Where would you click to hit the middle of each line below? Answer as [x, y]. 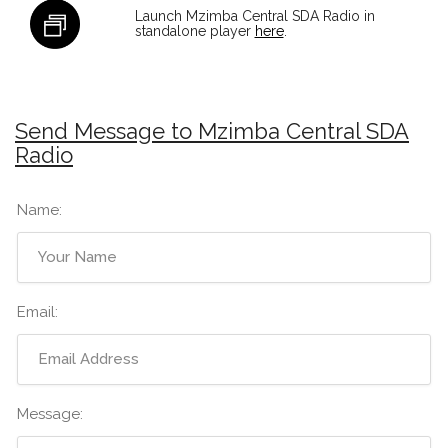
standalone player [194, 31]
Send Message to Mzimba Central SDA [212, 131]
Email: [37, 312]
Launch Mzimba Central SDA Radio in [254, 16]
